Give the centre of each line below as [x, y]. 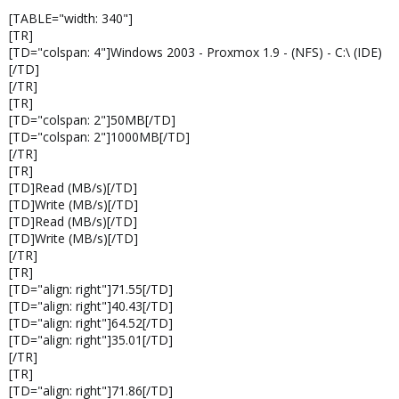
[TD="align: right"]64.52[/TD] [91, 323]
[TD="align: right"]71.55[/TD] [91, 289]
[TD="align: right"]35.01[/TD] [91, 340]
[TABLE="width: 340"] [71, 18]
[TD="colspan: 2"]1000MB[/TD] [99, 137]
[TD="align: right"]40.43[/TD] [91, 306]
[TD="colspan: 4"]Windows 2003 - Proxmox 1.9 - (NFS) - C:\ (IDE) [195, 52]
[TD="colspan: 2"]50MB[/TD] [92, 120]
